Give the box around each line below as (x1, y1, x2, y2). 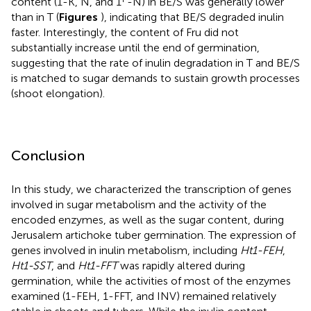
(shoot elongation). (11, 86, 105, 100)
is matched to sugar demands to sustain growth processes (11, 71, 300, 85)
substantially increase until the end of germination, (11, 40, 260, 54)
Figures (59, 10, 101, 24)
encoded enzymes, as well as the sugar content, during (11, 212, 284, 226)
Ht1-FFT (78, 258, 117, 272)
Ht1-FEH (240, 243, 283, 257)
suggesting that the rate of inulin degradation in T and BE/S (11, 56, 300, 69)
